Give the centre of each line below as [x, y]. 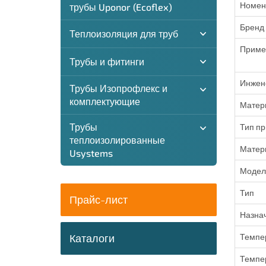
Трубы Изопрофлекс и [118, 88]
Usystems [91, 153]
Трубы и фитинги [107, 61]
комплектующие [105, 101]
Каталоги [92, 238]
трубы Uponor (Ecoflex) [121, 7]
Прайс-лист [99, 199]
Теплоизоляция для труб [124, 34]
